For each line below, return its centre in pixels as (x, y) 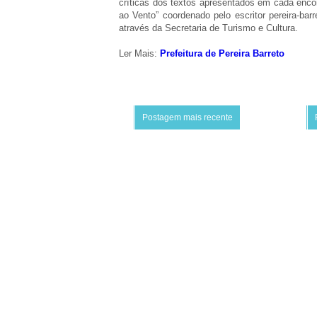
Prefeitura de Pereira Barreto (224, 53)
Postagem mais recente (188, 117)
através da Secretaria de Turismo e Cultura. (208, 28)
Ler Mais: (139, 53)
